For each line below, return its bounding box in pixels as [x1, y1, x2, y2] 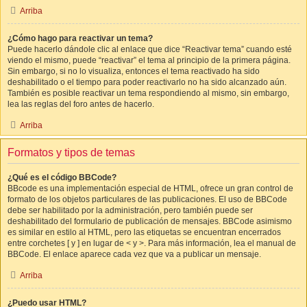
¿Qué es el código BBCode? [8, 173, 116, 182]
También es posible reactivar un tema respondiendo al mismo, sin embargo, [8, 88, 289, 98]
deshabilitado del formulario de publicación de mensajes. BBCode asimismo [8, 217, 292, 226]
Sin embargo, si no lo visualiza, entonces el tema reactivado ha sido [8, 66, 260, 76]
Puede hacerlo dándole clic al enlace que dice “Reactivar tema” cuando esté [8, 45, 292, 54]
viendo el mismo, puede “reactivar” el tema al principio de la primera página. [8, 56, 291, 65]
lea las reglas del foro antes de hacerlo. [8, 99, 154, 109]
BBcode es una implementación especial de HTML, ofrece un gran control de [8, 184, 293, 193]
